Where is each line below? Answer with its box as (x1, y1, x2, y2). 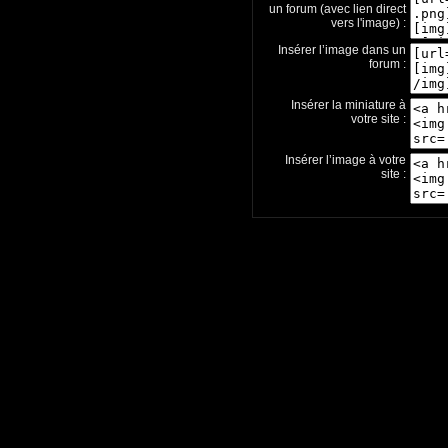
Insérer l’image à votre (285, 153, 406, 167)
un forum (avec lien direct (269, 2, 406, 16)
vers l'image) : (331, 16, 406, 30)
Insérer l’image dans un (278, 43, 406, 57)
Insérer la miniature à (291, 98, 406, 112)
